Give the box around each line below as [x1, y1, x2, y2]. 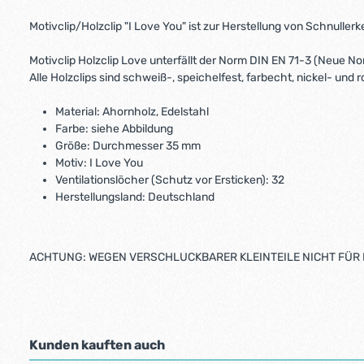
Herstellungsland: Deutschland [55, 190, 214, 204]
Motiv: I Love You [55, 156, 143, 170]
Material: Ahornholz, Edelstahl [55, 105, 209, 119]
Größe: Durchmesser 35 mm [55, 139, 201, 153]
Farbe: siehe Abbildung [55, 122, 173, 136]
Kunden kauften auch [29, 337, 165, 353]
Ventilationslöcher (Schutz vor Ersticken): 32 [55, 173, 284, 187]
